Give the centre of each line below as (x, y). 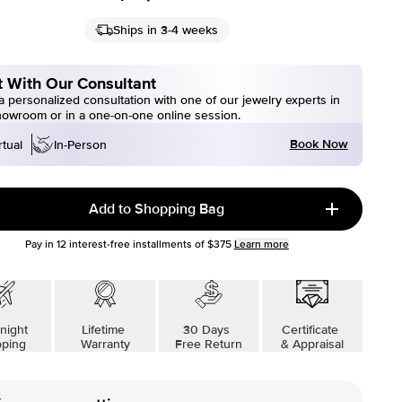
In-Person (80, 144)
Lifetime (105, 330)
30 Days (209, 330)
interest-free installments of (135, 245)
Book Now (319, 144)
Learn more (261, 245)
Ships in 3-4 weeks (166, 30)
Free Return (208, 344)
